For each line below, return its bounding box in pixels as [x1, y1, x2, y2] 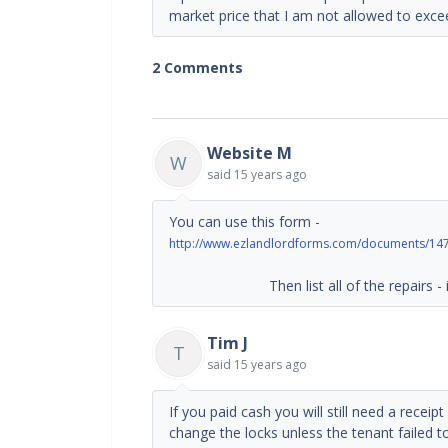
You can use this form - [169, 211, 320, 231]
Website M [207, 141, 292, 164]
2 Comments [152, 57, 243, 77]
